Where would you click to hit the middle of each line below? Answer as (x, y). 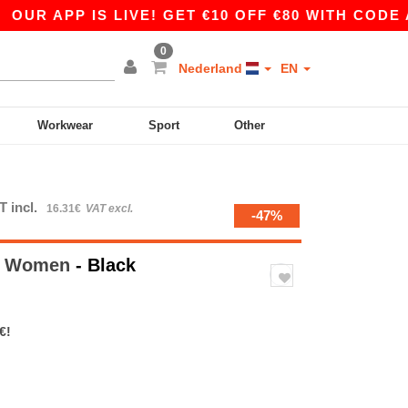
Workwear (66, 125)
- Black (106, 265)
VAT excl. (109, 209)
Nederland (212, 68)
